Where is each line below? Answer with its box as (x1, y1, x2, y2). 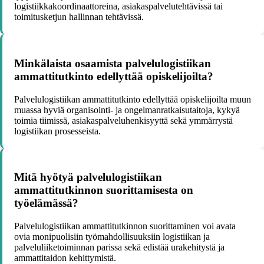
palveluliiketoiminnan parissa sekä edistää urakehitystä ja (14, 242, 225, 252)
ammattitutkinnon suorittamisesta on (14, 184, 193, 197)
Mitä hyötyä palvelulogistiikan (14, 171, 162, 184)
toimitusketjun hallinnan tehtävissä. (14, 12, 144, 22)
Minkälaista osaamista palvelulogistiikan (14, 57, 211, 70)
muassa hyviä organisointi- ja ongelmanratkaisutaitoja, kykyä (14, 104, 240, 115)
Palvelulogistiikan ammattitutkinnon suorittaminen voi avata (14, 221, 236, 231)
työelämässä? (14, 197, 78, 210)
